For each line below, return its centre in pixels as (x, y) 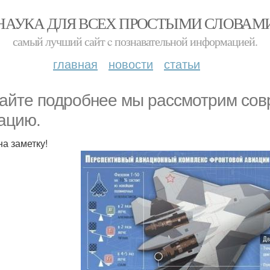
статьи (182, 64)
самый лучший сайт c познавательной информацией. (135, 41)
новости (131, 64)
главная (75, 64)
